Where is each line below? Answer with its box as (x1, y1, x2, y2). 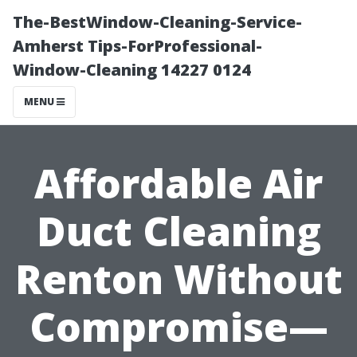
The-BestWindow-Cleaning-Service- (13, 11, 302, 33)
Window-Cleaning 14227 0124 (13, 59, 251, 80)
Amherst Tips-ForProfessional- (13, 35, 262, 57)
